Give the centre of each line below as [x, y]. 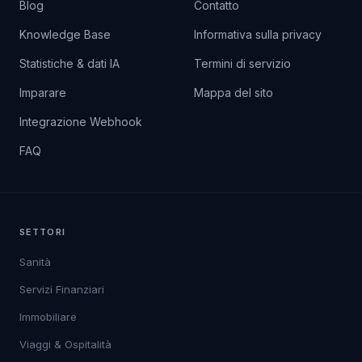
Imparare [43, 112]
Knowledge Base [65, 53]
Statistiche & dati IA [69, 82]
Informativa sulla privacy [258, 53]
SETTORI [42, 251]
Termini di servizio [242, 82]
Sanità [35, 281]
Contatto [217, 24]
